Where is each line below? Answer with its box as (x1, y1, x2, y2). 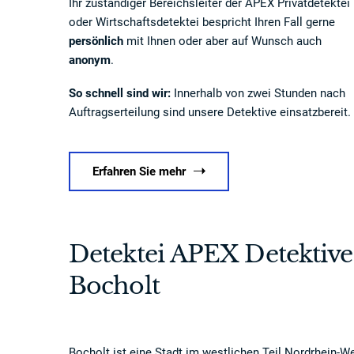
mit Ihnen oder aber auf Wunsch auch (123, 34, 322, 48)
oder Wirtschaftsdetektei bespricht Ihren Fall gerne (69, 15, 335, 29)
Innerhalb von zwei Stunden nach (171, 86, 345, 100)
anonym (69, 53, 111, 67)
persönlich (69, 34, 123, 48)
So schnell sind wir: (69, 86, 171, 100)
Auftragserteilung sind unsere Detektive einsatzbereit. (69, 105, 351, 119)
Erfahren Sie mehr (92, 164, 186, 179)
